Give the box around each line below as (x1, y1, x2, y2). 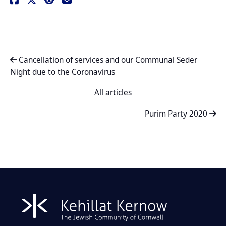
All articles (94, 87, 132, 98)
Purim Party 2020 (145, 108, 209, 120)
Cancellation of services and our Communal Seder (17, 54, 197, 66)
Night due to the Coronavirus (10, 67, 115, 78)
